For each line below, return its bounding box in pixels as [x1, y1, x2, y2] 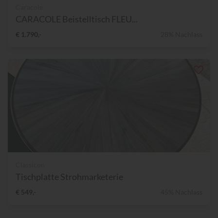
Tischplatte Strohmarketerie [16, 171, 123, 182]
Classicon [16, 161, 45, 169]
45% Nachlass [161, 188, 202, 197]
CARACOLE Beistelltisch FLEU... [16, 14, 138, 25]
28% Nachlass [161, 30, 202, 39]
